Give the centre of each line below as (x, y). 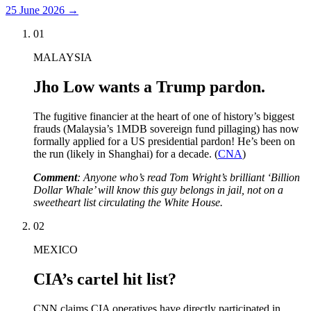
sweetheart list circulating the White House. (128, 202)
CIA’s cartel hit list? (105, 279)
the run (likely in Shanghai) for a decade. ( (126, 153)
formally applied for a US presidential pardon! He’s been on (164, 141)
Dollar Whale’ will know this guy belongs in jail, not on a (158, 190)
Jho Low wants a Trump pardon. (149, 86)
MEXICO (56, 249)
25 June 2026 (35, 10)
